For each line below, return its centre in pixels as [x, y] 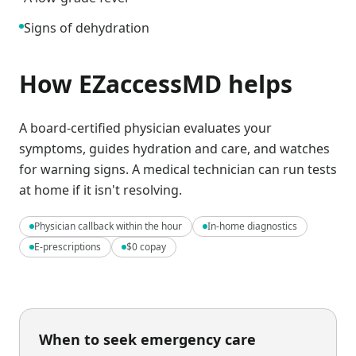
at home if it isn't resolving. [101, 190]
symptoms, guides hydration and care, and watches [174, 149]
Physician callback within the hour [108, 226]
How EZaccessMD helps [156, 84]
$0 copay [146, 247]
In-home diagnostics [252, 226]
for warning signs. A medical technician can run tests [178, 169]
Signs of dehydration [87, 28]
